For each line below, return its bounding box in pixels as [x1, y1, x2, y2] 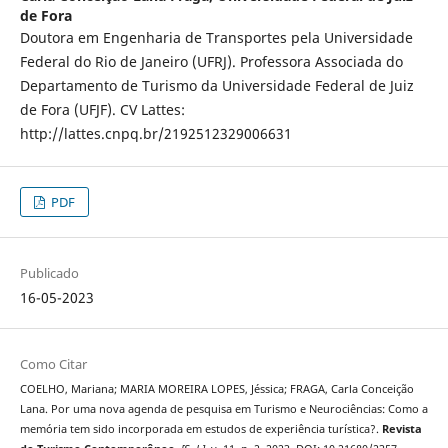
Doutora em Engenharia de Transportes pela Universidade [19, 28, 413, 48]
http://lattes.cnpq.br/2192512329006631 [19, 124, 292, 144]
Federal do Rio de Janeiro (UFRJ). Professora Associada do [19, 52, 403, 72]
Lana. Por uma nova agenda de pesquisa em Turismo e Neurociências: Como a [19, 402, 428, 417]
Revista [381, 422, 422, 437]
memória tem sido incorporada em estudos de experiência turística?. [19, 422, 382, 437]
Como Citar [19, 355, 87, 374]
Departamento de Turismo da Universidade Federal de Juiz [19, 76, 414, 96]
